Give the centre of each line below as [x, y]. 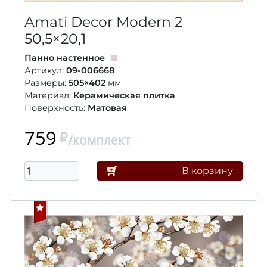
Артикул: [45, 70]
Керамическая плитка [124, 95]
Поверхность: [56, 108]
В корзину [207, 170]
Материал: [49, 95]
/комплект [99, 140]
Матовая [107, 108]
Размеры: [46, 83]
